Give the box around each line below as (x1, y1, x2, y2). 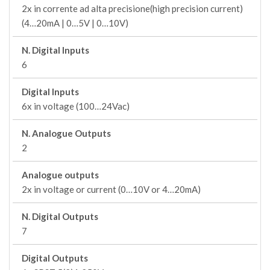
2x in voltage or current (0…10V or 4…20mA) (22, 184, 201, 195)
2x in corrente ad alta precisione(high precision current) (22, 3, 243, 14)
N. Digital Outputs (22, 211, 98, 222)
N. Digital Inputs (22, 45, 89, 55)
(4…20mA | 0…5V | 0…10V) (22, 17, 128, 28)
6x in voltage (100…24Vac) (22, 101, 130, 111)
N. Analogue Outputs (22, 128, 111, 139)
